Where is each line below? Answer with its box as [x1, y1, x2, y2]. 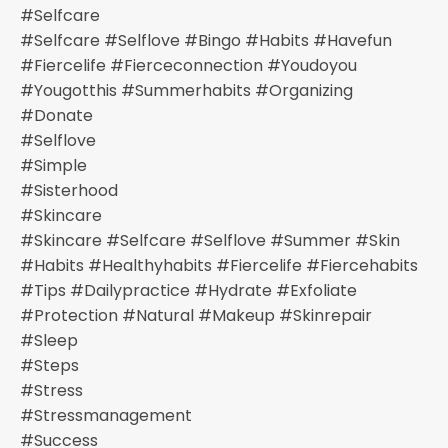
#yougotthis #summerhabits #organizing [20, 78, 353, 102]
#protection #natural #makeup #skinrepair [20, 303, 372, 327]
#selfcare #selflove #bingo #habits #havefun [20, 28, 392, 52]
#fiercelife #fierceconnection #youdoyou [20, 53, 357, 77]
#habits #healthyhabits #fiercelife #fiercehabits [20, 253, 418, 277]
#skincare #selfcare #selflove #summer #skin [20, 228, 400, 252]
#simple [20, 153, 87, 177]
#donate [20, 103, 93, 127]
